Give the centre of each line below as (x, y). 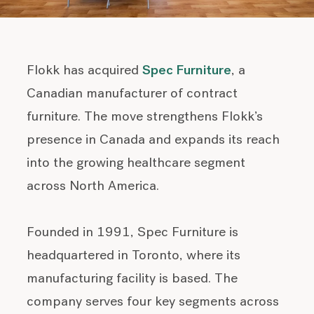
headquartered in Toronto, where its (134, 256)
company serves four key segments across (153, 302)
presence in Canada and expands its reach (153, 140)
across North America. (93, 186)
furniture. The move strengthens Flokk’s (145, 117)
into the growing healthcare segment (136, 163)
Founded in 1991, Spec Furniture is (133, 233)
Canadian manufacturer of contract (132, 94)
